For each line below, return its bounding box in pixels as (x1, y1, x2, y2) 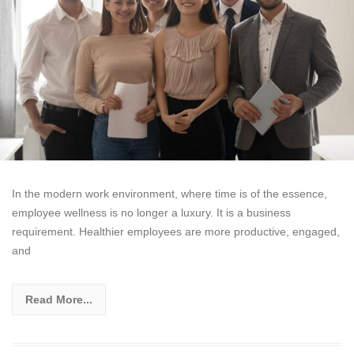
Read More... (25, 293, 92, 307)
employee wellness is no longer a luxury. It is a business (12, 206, 291, 220)
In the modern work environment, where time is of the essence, (12, 187, 327, 201)
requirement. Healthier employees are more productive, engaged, (12, 225, 340, 239)
